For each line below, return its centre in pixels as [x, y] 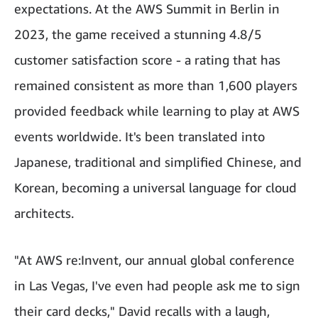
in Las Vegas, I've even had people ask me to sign [157, 285]
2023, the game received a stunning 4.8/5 [138, 34]
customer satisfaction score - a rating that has [147, 59]
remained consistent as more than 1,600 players [156, 85]
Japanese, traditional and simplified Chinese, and [158, 161]
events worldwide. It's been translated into [139, 136]
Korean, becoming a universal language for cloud [155, 187]
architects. [44, 213]
